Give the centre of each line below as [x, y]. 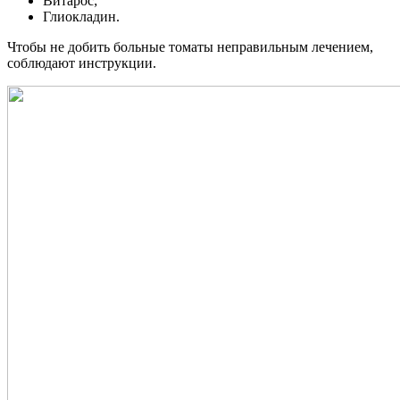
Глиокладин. [81, 17]
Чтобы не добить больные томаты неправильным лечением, [190, 47]
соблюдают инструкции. [82, 63]
